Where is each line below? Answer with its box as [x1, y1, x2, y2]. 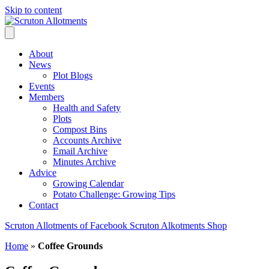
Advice [29, 168, 56, 178]
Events [29, 81, 55, 91]
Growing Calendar [53, 178, 124, 189]
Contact [29, 200, 58, 210]
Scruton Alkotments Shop [130, 220, 227, 231]
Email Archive [53, 146, 107, 156]
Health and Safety [53, 103, 121, 113]
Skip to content [5, 5, 62, 15]
